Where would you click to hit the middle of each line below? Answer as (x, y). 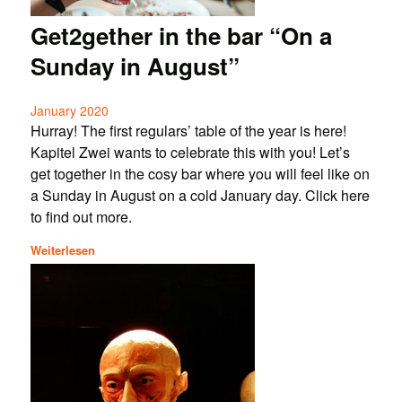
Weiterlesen (62, 250)
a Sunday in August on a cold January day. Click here (200, 196)
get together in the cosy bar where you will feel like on (200, 174)
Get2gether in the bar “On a (181, 36)
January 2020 (69, 111)
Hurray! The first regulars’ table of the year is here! (188, 131)
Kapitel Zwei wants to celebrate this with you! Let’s (190, 153)
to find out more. (81, 217)
